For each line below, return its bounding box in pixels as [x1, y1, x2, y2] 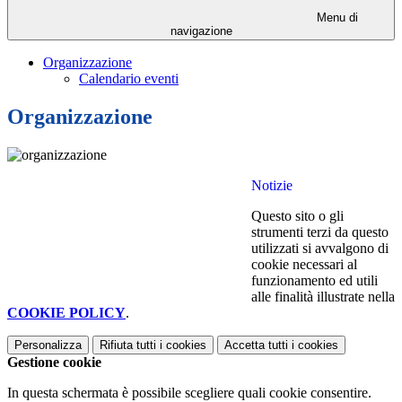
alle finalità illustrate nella [251, 289, 395, 305]
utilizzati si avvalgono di [251, 240, 389, 257]
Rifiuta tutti [100, 338, 156, 353]
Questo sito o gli [251, 208, 344, 224]
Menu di [313, 11, 358, 25]
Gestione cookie [7, 354, 101, 371]
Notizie [251, 178, 293, 194]
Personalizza [14, 338, 82, 353]
